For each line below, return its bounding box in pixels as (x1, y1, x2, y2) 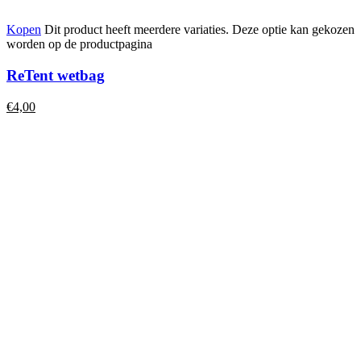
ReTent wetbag (6, 66, 105, 84)
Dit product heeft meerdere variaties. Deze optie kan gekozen (44, 23, 355, 37)
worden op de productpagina (6, 37, 152, 52)
